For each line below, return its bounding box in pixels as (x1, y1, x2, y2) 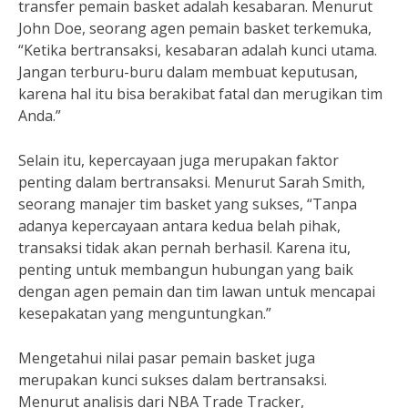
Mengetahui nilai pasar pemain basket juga (18, 348, 315, 368)
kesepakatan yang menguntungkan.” (18, 303, 271, 323)
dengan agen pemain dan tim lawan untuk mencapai (18, 281, 375, 301)
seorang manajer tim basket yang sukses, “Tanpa (18, 194, 357, 214)
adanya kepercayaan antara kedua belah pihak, (18, 216, 341, 236)
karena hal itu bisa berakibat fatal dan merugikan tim (18, 84, 382, 104)
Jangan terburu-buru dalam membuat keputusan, (18, 62, 358, 82)
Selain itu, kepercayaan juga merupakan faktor (18, 150, 339, 170)
